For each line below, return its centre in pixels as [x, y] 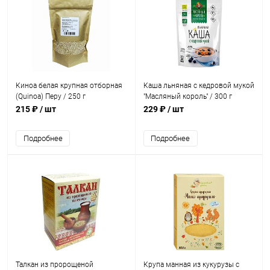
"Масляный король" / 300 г [187, 96]
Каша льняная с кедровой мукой [199, 86]
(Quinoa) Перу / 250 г [51, 96]
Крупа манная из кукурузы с [191, 265]
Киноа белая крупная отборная [69, 86]
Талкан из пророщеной [55, 265]
